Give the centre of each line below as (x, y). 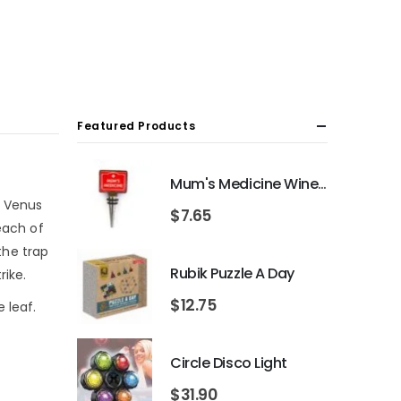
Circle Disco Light (229, 363)
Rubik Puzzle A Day (232, 273)
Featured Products (137, 126)
